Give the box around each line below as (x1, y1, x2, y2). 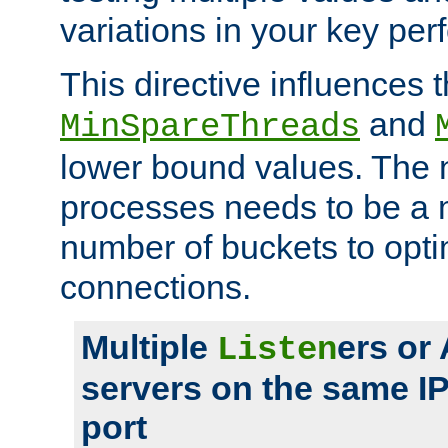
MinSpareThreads (60, 107, 360, 146)
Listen (217, 330, 337, 369)
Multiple (81, 327, 217, 366)
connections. (60, 267, 251, 306)
